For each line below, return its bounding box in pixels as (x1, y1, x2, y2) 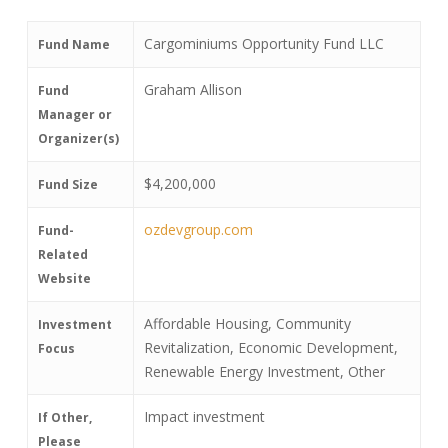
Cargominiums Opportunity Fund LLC (143, 34, 384, 53)
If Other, (37, 409, 92, 426)
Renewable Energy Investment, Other (143, 362, 385, 381)
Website (37, 270, 91, 287)
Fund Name (37, 36, 110, 53)
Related (37, 246, 88, 263)
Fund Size (37, 176, 98, 193)
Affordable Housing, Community (143, 314, 351, 333)
